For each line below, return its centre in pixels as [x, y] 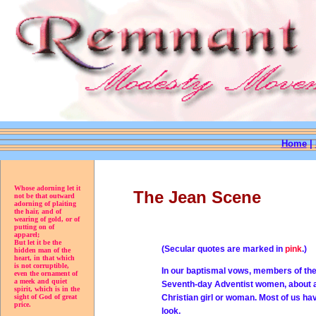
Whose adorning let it [47, 188]
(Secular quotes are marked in [223, 249]
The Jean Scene [197, 197]
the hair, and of [38, 211]
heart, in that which [44, 258]
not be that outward [44, 196]
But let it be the [38, 242]
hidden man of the [42, 250]
